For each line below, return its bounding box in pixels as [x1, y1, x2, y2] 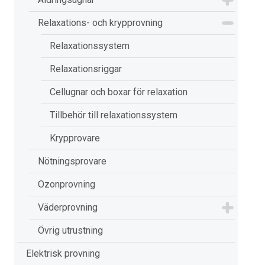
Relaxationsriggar [50, 63, 122, 75]
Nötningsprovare [38, 156, 106, 167]
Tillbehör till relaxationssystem [50, 109, 177, 121]
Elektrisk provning [26, 248, 100, 259]
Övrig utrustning [38, 225, 103, 236]
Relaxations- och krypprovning [38, 17, 163, 28]
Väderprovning [38, 202, 98, 213]
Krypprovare [50, 132, 100, 144]
